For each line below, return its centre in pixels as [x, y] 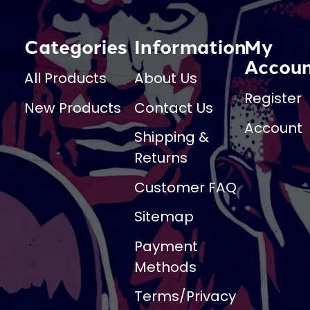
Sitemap [164, 217]
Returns [161, 158]
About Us [166, 78]
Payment [166, 246]
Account [274, 128]
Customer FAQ [186, 187]
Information [191, 46]
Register [273, 98]
